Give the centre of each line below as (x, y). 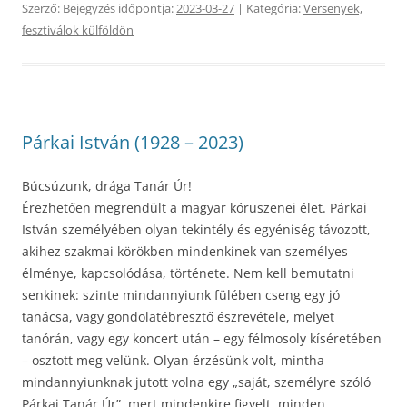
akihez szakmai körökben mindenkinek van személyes (185, 251)
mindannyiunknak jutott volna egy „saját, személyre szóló (196, 382)
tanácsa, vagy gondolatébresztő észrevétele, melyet (178, 316)
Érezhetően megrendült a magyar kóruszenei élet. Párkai (194, 207)
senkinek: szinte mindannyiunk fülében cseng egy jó (181, 294)
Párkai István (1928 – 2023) (133, 142)
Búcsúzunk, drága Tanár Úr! (107, 185)
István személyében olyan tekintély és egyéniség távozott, (196, 229)
